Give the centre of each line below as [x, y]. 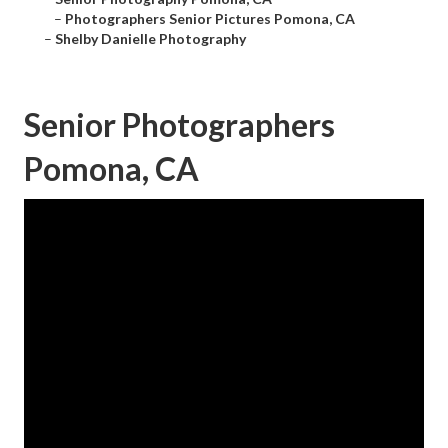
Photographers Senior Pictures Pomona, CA [210, 19]
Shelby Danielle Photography [150, 39]
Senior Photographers [179, 125]
